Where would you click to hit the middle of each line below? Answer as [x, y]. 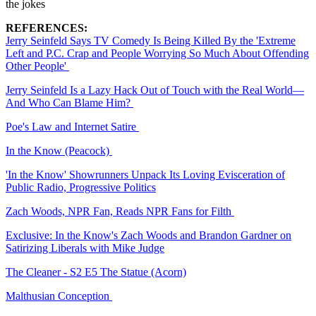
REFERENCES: [47, 28]
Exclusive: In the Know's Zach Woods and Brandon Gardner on [148, 235]
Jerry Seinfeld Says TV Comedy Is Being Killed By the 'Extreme [151, 40]
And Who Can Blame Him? [69, 102]
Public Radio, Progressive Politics [81, 187]
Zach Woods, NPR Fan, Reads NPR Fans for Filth [120, 211]
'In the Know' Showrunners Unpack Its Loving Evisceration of [145, 174]
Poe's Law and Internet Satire [72, 126]
